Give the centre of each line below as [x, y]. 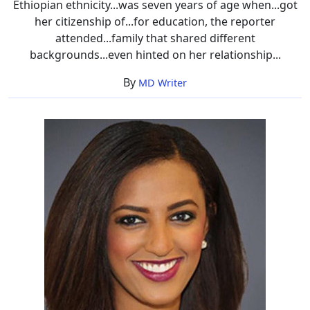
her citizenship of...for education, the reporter [155, 21]
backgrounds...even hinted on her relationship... [155, 54]
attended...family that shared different [155, 38]
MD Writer [163, 82]
